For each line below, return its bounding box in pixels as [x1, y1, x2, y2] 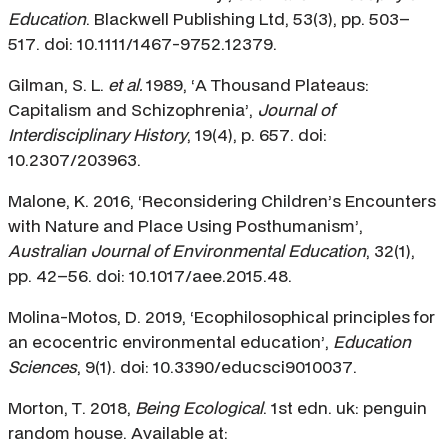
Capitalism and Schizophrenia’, [8, 98, 257, 122]
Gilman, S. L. [8, 73, 108, 97]
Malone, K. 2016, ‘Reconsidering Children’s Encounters [8, 189, 436, 213]
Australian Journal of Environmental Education [8, 239, 366, 263]
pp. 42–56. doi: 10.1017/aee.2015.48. [8, 264, 292, 288]
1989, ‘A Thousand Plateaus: [146, 73, 369, 97]
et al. [108, 73, 146, 97]
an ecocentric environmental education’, [8, 330, 333, 354]
